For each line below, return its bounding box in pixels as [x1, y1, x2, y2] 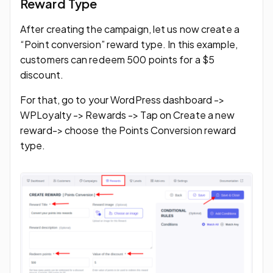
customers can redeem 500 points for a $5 [20, 52, 215, 66]
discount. [20, 68, 63, 81]
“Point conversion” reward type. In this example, [20, 37, 238, 51]
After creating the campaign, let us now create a [20, 22, 239, 35]
